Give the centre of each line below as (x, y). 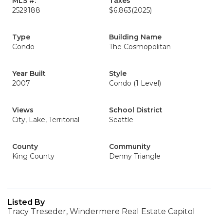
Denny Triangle (135, 156)
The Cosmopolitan (140, 47)
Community (130, 146)
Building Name (135, 37)
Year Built (29, 73)
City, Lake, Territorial (46, 120)
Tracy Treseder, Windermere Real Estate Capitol (101, 211)
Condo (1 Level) (135, 83)
